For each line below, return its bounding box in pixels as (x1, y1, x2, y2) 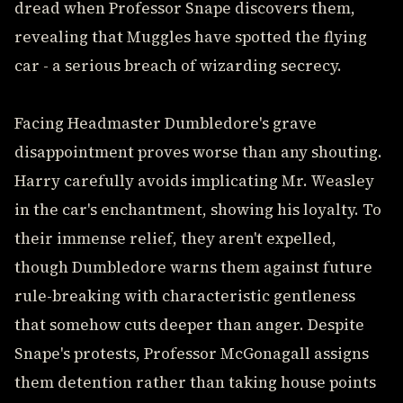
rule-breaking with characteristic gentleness (14, 285, 355, 307)
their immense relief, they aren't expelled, (14, 228, 336, 249)
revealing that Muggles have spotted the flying (14, 26, 367, 48)
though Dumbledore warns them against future (14, 256, 372, 278)
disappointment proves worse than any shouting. (14, 141, 382, 163)
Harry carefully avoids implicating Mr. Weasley (14, 170, 374, 192)
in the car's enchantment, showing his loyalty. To (14, 199, 381, 220)
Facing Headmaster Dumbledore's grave (14, 112, 317, 134)
